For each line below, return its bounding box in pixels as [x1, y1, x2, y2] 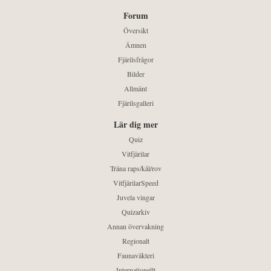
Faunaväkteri [117, 250, 154, 261]
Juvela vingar [116, 192, 155, 203]
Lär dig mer [113, 118, 158, 131]
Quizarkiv [121, 207, 150, 217]
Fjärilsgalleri [117, 98, 154, 108]
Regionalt [122, 236, 149, 246]
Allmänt [124, 83, 147, 94]
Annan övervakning [107, 221, 164, 232]
